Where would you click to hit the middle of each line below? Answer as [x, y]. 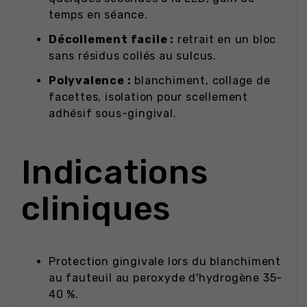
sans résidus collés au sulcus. [133, 56]
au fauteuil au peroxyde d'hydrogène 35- [166, 278]
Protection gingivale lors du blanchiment [165, 262]
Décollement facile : [111, 40]
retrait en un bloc [225, 40]
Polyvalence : [90, 81]
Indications [115, 172]
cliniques [96, 209]
